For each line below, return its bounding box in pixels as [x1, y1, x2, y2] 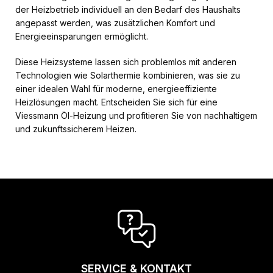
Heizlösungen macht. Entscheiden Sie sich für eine [15, 97, 218, 107]
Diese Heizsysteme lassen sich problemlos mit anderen [15, 57, 236, 67]
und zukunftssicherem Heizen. [15, 124, 136, 134]
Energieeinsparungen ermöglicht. [15, 31, 148, 41]
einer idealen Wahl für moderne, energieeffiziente [15, 83, 217, 94]
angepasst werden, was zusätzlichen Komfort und [15, 18, 215, 28]
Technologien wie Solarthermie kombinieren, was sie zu [15, 70, 240, 80]
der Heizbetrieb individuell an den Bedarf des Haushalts [15, 4, 241, 15]
